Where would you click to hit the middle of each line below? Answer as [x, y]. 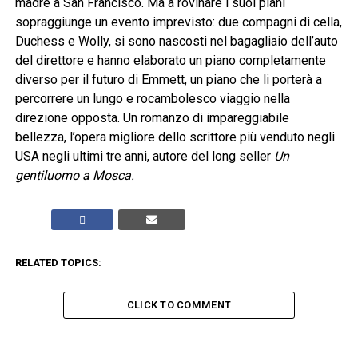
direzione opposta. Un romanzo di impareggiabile [152, 118]
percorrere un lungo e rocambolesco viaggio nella [152, 99]
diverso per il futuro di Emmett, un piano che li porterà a [168, 80]
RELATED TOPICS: [58, 263]
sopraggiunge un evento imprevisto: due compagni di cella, [178, 22]
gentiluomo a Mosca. [74, 176]
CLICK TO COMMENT [179, 305]
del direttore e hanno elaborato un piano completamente [170, 61]
